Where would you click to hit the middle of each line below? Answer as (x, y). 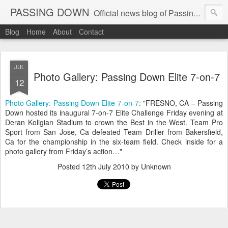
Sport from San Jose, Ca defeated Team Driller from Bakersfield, (114, 132)
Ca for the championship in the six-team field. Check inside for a (114, 141)
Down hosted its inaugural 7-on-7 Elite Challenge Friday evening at (114, 112)
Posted (69, 166)
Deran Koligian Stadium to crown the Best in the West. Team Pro (114, 122)
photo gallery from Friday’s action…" (64, 151)
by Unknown (150, 166)
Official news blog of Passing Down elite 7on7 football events (144, 13)
